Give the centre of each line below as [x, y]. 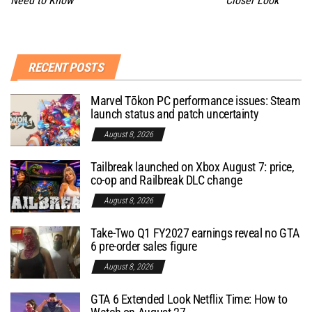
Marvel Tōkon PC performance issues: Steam [196, 100]
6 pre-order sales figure [144, 246]
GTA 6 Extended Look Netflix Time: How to [189, 299]
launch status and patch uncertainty [175, 114]
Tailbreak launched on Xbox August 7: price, [193, 166]
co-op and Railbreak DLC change [166, 180]
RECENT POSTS [66, 67]
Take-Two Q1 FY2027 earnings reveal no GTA [195, 233]
